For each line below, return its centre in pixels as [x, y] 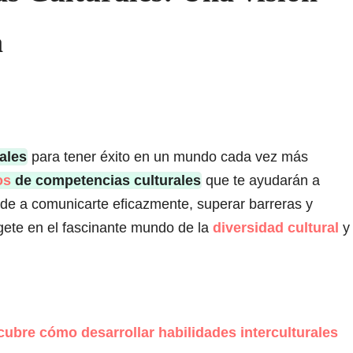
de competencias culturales [106, 181]
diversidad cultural [276, 228]
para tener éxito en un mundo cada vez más [168, 157]
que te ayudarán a [261, 181]
